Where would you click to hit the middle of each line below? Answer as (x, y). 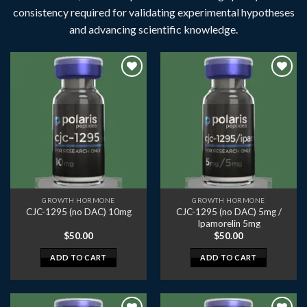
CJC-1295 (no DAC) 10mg (78, 212)
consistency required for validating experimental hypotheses (153, 12)
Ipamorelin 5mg (229, 223)
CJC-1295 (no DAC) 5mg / (229, 211)
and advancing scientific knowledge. (153, 29)
